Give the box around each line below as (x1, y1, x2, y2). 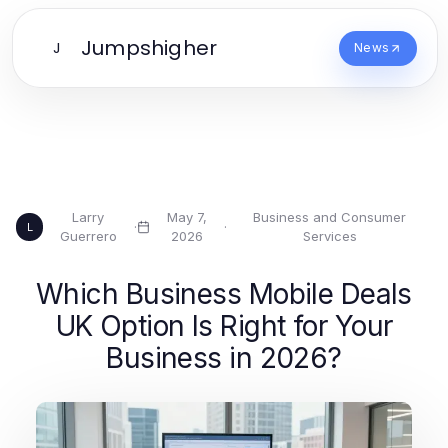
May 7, (167, 209, 208, 225)
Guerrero (59, 228, 117, 244)
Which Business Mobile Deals (36, 277, 412, 311)
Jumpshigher (81, 34, 218, 62)
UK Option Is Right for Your (55, 309, 393, 343)
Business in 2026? (106, 341, 342, 375)
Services (302, 228, 357, 244)
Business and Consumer (253, 209, 406, 225)
